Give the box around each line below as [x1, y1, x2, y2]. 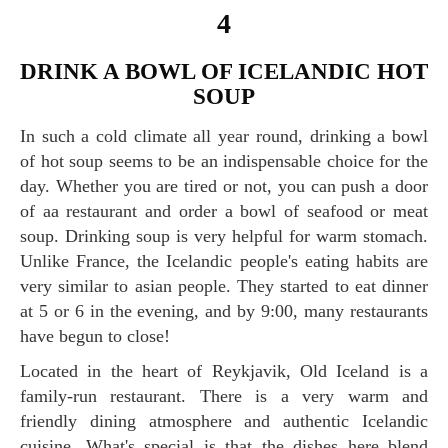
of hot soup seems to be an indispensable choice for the [20, 150, 428, 171]
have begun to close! [20, 325, 170, 346]
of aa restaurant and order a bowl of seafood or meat [20, 200, 428, 221]
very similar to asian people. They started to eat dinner [20, 275, 428, 296]
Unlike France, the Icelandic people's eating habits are [20, 250, 428, 271]
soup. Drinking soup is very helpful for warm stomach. [20, 225, 428, 246]
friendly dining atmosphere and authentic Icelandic [20, 410, 428, 431]
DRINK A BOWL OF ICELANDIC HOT [20, 58, 37, 84]
